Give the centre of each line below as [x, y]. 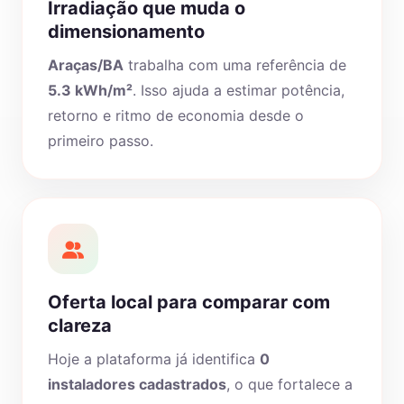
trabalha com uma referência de [235, 65]
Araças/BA [86, 65]
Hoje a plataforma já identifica [154, 359]
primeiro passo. [101, 141]
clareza [80, 326]
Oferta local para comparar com [189, 302]
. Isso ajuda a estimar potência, [239, 90]
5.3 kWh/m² [90, 90]
